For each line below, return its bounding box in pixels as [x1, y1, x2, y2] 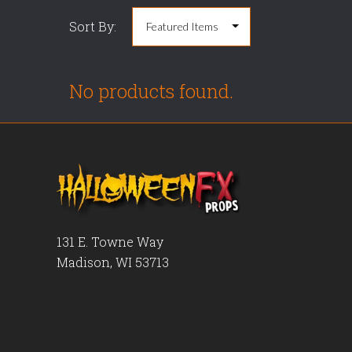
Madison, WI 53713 [57, 254, 169, 270]
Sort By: [69, 18, 116, 35]
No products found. [69, 79, 233, 104]
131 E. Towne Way [57, 233, 163, 250]
